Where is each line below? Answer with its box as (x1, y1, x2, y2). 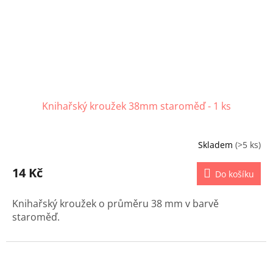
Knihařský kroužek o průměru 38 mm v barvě (12, 197, 219, 211)
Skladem (198, 138, 235, 151)
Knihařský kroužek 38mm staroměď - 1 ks (42, 99, 231, 113)
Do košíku (215, 168, 254, 180)
